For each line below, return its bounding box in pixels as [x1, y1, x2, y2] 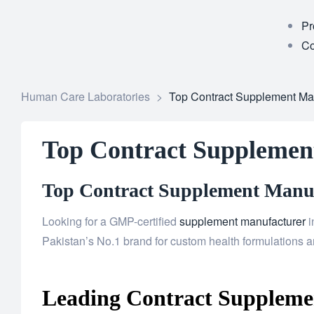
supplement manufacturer [179, 213, 306, 230]
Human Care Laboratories [21, 88, 150, 104]
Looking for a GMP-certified [42, 213, 179, 230]
